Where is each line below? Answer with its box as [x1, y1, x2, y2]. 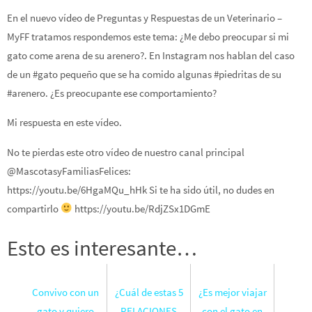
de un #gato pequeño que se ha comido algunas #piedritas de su [7, 68, 281, 81]
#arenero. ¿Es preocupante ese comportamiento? [7, 86, 217, 100]
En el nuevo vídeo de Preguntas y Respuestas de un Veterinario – [7, 11, 282, 24]
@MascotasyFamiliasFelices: [7, 164, 131, 178]
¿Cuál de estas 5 [114, 285, 183, 299]
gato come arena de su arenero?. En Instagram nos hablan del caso [7, 49, 295, 62]
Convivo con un [31, 285, 99, 299]
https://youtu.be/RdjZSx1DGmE [72, 201, 211, 215]
